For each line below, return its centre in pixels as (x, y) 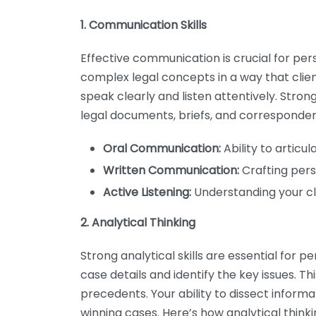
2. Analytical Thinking (138, 223)
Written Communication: (171, 170)
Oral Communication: (162, 148)
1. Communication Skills (144, 25)
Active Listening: (147, 192)
